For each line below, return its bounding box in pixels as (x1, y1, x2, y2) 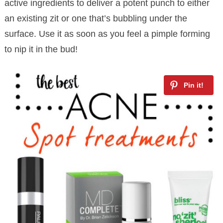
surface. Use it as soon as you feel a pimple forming (4, 28, 210, 39)
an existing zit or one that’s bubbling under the (4, 13, 187, 23)
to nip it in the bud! (4, 44, 78, 54)
